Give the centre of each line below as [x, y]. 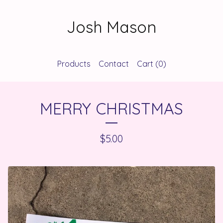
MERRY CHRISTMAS [111, 109]
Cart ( [147, 64]
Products [74, 64]
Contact [113, 64]
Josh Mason [111, 27]
